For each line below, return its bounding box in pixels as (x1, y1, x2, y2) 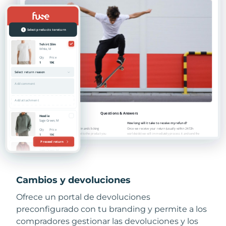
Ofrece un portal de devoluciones (16, 192, 150, 202)
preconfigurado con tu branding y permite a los (16, 204, 207, 214)
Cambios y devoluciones (16, 175, 131, 186)
